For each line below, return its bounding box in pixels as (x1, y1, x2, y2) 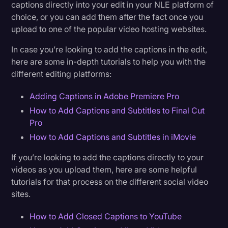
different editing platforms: (11, 68, 112, 79)
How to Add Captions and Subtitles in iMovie (30, 131, 196, 142)
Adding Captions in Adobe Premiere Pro (30, 91, 180, 101)
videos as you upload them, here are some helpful (11, 164, 197, 175)
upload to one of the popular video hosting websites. (11, 23, 207, 34)
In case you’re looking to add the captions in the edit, (11, 44, 208, 54)
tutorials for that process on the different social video (11, 176, 209, 187)
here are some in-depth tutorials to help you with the (11, 56, 206, 67)
